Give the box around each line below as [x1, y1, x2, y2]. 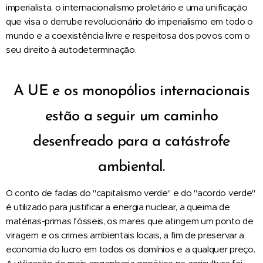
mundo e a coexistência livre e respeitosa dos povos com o [6, 29, 250, 41]
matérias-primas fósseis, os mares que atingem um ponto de [6, 215, 254, 227]
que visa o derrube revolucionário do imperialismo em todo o [6, 15, 254, 27]
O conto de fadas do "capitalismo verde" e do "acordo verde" [6, 187, 256, 198]
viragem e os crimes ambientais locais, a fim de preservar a [6, 229, 245, 241]
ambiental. [98, 159, 165, 174]
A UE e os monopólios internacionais [13, 83, 250, 99]
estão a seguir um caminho [45, 109, 218, 124]
